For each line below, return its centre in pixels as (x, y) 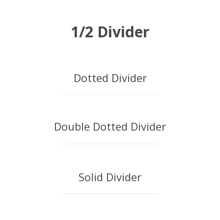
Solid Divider (110, 177)
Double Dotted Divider (110, 126)
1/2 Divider (110, 32)
